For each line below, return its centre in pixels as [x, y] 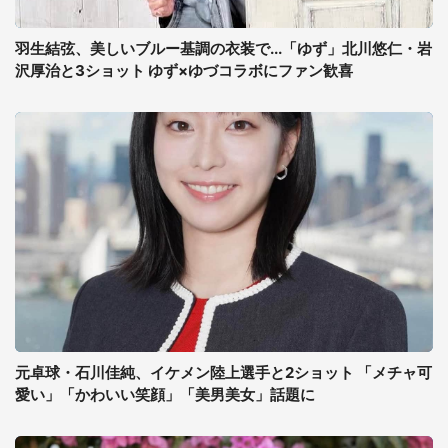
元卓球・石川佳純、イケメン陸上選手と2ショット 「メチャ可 [223, 372]
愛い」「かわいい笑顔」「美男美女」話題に [165, 394]
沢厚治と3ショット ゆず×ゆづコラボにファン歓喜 [184, 70]
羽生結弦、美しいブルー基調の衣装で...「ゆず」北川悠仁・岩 [223, 48]
